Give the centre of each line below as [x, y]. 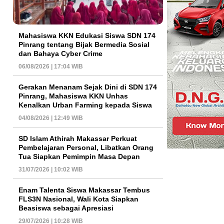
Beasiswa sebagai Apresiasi [66, 208]
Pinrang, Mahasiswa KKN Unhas [73, 96]
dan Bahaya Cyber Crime [60, 53]
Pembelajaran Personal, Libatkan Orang [86, 147]
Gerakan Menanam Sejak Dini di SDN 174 [88, 87]
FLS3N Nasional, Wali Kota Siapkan [78, 199]
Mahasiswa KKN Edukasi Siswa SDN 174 [87, 35]
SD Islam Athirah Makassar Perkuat [78, 138]
